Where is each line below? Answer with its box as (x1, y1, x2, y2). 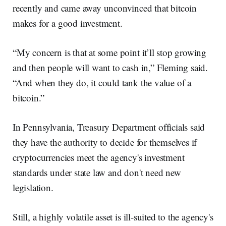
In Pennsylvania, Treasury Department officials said (13, 121, 205, 134)
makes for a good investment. (13, 17, 123, 30)
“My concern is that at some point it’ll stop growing (13, 46, 207, 59)
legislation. (13, 181, 53, 194)
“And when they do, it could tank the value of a (13, 76, 192, 89)
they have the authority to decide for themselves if (13, 136, 197, 149)
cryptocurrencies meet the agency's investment (13, 151, 185, 164)
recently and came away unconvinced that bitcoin (13, 2, 197, 15)
